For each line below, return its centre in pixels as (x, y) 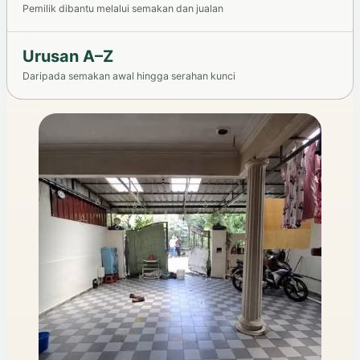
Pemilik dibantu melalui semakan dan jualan (123, 8)
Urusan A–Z (68, 56)
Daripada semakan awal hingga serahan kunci (129, 76)
